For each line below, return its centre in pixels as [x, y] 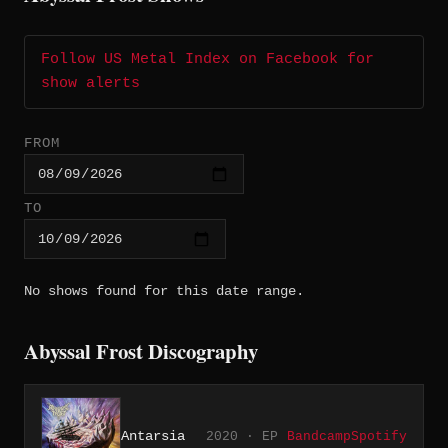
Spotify [379, 436]
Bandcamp [319, 436]
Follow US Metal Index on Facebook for [207, 60]
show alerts [90, 84]
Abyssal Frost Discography [141, 350]
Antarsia [153, 435]
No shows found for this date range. [164, 290]
